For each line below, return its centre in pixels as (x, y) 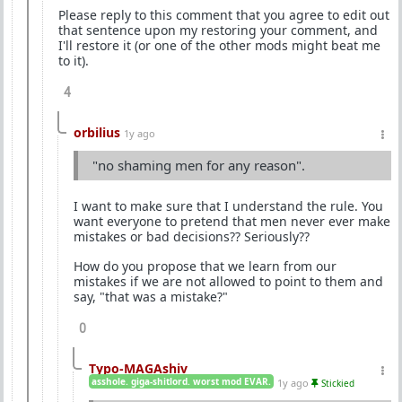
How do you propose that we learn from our (205, 266)
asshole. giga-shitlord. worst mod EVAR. (181, 381)
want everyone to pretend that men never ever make (232, 221)
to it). (74, 60)
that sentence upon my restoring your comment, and (218, 30)
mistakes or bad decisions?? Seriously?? (192, 236)
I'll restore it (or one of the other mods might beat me (219, 45)
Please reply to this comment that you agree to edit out (224, 14)
